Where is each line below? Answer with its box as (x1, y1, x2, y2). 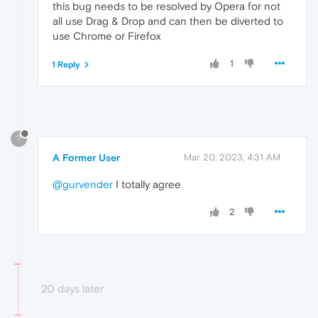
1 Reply (52, 60, 80, 70)
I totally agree (113, 177, 181, 190)
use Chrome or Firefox (53, 30, 161, 43)
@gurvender (53, 177, 113, 190)
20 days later (41, 282, 104, 295)
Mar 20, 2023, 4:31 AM (184, 151, 280, 163)
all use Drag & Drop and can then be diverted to (53, 15, 283, 28)
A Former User (53, 151, 120, 163)
